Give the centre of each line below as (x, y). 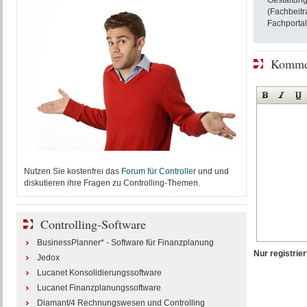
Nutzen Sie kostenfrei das (72, 171)
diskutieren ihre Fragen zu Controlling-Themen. (112, 183)
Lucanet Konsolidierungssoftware (99, 273)
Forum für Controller (158, 171)
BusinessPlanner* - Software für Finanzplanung (125, 243)
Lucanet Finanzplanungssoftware (99, 288)
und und (212, 171)
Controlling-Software (93, 224)
